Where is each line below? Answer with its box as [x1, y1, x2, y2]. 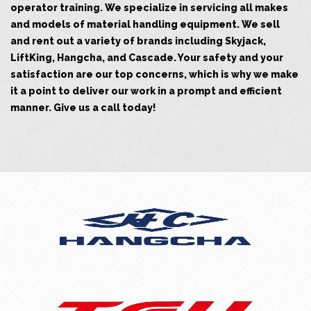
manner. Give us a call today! [10, 102, 156, 114]
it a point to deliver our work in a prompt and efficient [10, 85, 282, 97]
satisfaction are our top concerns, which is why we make [10, 69, 299, 81]
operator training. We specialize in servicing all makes [10, 2, 288, 14]
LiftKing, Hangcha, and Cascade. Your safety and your [10, 52, 283, 64]
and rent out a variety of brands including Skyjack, [10, 35, 266, 47]
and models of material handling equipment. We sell [10, 19, 280, 31]
